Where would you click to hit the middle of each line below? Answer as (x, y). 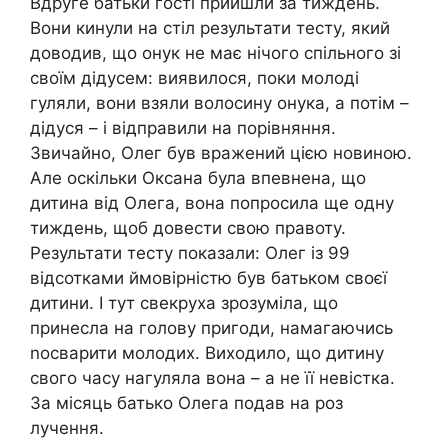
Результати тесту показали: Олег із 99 (190, 253)
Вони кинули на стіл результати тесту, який (210, 28)
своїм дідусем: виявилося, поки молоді (194, 78)
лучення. (67, 428)
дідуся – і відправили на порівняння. (183, 128)
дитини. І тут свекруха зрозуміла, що (184, 303)
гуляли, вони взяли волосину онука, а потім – (219, 103)
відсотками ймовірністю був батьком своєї (208, 278)
